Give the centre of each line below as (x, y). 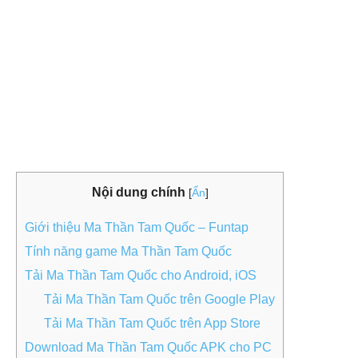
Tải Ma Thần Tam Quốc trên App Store (152, 324)
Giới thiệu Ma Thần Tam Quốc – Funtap (137, 228)
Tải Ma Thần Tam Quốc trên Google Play (159, 300)
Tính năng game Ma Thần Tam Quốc (128, 252)
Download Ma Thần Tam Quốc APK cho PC (148, 348)
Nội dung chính (138, 192)
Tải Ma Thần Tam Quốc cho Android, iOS (141, 276)
